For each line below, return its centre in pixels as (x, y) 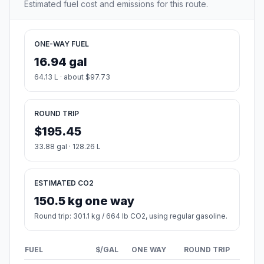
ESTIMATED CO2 (64, 183)
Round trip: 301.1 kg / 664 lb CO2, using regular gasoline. (131, 216)
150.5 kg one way (84, 201)
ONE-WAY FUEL (62, 44)
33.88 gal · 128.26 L (67, 147)
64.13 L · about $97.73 (72, 77)
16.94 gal (61, 62)
